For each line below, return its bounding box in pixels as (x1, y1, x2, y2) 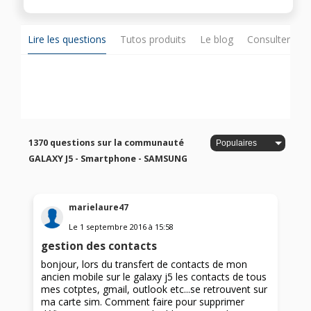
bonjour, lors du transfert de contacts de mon (41, 257, 248, 271)
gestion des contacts (41, 238, 158, 253)
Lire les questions (28, 33, 106, 47)
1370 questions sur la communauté (28, 137, 185, 149)
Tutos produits (120, 33, 186, 47)
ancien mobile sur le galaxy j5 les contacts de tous (41, 269, 267, 283)
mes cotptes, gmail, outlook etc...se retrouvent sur (41, 282, 268, 296)
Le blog (200, 33, 233, 47)
